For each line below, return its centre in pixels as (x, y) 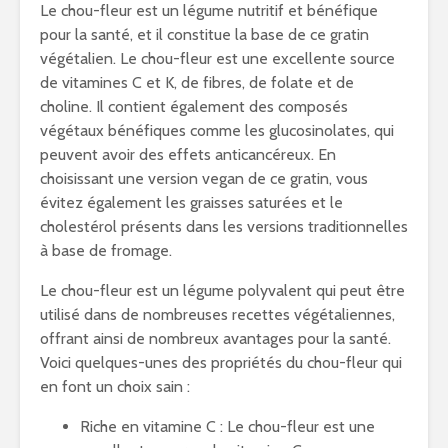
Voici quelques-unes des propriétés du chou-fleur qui (221, 362)
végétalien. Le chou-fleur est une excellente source (217, 58)
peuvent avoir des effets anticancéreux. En (188, 154)
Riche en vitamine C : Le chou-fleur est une (227, 426)
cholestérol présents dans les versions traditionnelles (224, 226)
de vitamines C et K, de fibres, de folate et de (197, 82)
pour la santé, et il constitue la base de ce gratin (204, 34)
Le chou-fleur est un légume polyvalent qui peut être (222, 290)
